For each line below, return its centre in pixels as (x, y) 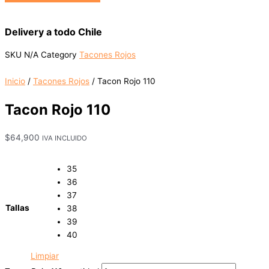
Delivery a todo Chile (53, 32)
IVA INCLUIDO (65, 138)
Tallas (17, 208)
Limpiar (45, 256)
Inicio (15, 81)
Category (59, 55)
